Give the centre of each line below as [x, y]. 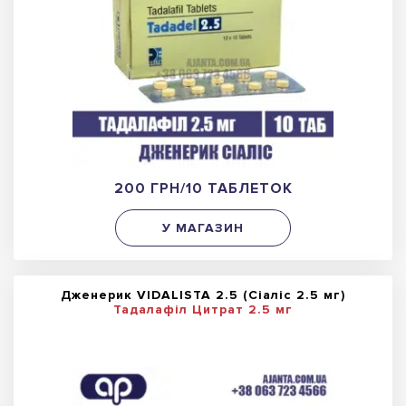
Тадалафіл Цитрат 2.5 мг [203, 310]
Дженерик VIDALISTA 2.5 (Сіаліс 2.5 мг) [203, 295]
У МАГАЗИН [203, 227]
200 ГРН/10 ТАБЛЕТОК [203, 189]
